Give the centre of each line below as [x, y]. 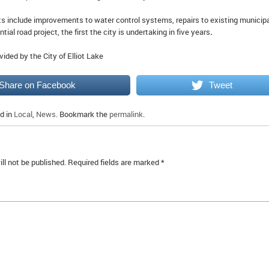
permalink [126, 114]
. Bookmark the [83, 114]
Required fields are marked [114, 162]
